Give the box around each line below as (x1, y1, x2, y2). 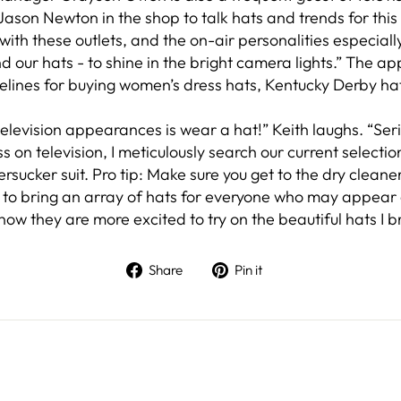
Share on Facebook (194, 256, 334, 277)
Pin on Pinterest (274, 256, 386, 277)
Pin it (234, 261, 262, 279)
